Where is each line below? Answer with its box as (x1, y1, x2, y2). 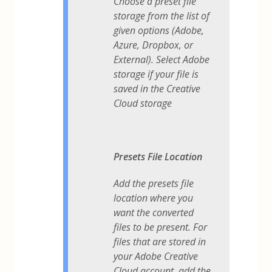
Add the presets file (114, 176, 194, 190)
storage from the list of (114, 8, 210, 22)
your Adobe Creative (114, 249, 199, 263)
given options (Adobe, (114, 23, 205, 37)
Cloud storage (114, 96, 172, 110)
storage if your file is (114, 67, 199, 81)
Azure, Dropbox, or (114, 38, 194, 52)
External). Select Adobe (114, 52, 210, 66)
